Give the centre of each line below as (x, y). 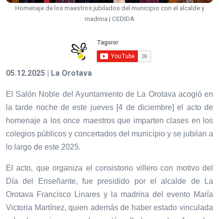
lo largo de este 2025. (43, 147)
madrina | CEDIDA (109, 19)
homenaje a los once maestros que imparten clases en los (109, 120)
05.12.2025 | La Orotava (49, 73)
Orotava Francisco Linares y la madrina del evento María (109, 194)
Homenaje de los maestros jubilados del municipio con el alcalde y (109, 8)
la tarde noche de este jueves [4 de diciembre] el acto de (109, 107)
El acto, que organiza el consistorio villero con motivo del (109, 168)
